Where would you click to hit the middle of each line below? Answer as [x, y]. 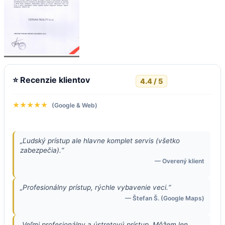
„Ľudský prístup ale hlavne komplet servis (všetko [100, 141]
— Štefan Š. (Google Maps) [165, 198]
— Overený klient [180, 161]
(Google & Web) [75, 105]
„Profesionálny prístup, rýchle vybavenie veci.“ [95, 188]
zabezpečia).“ [42, 150]
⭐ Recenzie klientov [51, 80]
